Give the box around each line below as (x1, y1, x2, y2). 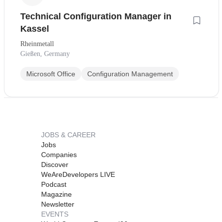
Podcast (41, 180, 66, 188)
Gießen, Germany (20, 50, 70, 57)
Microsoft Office (26, 69, 75, 78)
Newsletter (41, 200, 74, 208)
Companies (41, 150, 77, 159)
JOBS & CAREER (41, 130, 96, 139)
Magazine (41, 190, 72, 198)
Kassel (20, 23, 49, 34)
